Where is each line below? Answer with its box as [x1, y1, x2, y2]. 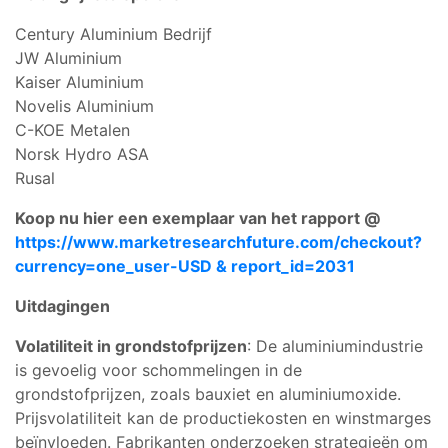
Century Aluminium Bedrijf [15, 23, 212, 44]
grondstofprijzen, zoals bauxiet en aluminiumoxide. [15, 383, 401, 404]
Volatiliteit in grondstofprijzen [15, 335, 247, 356]
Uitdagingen [15, 295, 110, 316]
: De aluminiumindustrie [247, 335, 423, 356]
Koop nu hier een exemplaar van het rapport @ [15, 207, 380, 228]
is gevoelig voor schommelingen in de [15, 359, 302, 380]
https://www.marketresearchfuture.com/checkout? [15, 231, 422, 252]
